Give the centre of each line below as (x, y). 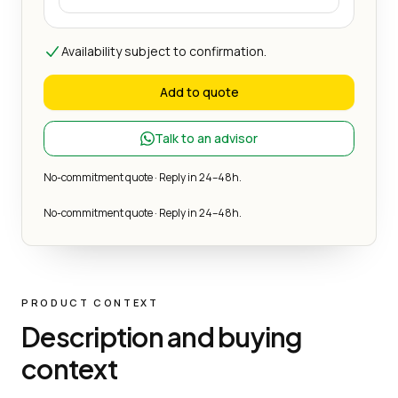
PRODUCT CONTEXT (90, 302)
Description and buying (162, 336)
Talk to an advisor (206, 138)
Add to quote (199, 92)
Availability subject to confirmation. (164, 51)
